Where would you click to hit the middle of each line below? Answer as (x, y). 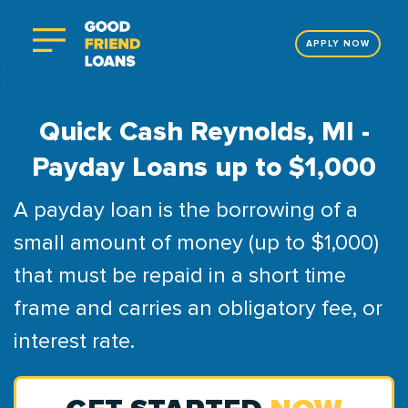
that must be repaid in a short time (180, 275)
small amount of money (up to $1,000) (196, 243)
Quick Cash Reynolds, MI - (204, 132)
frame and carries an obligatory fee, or (198, 308)
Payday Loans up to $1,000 (204, 167)
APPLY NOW (338, 44)
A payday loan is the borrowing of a (186, 210)
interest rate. (74, 341)
